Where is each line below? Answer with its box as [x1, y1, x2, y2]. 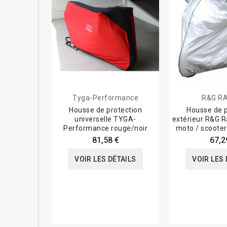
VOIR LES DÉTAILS [74, 155, 136, 164]
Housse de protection [69, 106, 142, 115]
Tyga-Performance [72, 94, 138, 102]
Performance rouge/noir [63, 124, 147, 133]
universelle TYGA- [74, 115, 136, 124]
